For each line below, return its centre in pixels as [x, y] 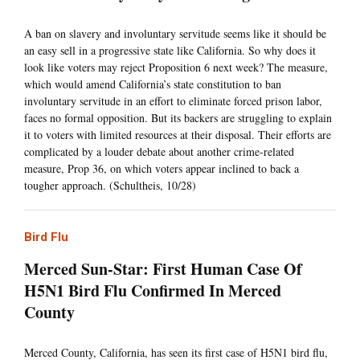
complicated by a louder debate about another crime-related [159, 152]
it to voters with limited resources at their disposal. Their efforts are [178, 135]
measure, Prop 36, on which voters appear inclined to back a [162, 169]
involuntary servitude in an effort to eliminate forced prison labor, [173, 101]
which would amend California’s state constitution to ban [153, 84]
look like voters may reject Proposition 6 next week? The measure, [176, 67]
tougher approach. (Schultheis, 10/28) [110, 186]
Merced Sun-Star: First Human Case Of [163, 269]
